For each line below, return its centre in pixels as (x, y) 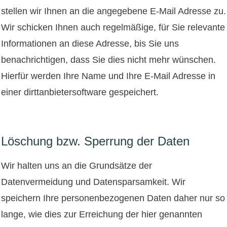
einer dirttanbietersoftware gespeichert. (80, 92)
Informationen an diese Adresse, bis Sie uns (90, 43)
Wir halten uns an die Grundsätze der (77, 165)
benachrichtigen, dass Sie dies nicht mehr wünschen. (108, 60)
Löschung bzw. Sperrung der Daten (95, 141)
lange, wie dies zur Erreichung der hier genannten (102, 214)
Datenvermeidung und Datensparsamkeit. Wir (93, 182)
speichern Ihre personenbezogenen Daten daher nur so (113, 198)
